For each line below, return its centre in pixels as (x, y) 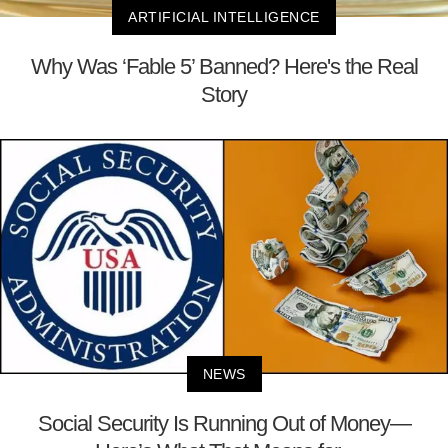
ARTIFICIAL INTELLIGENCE (224, 16)
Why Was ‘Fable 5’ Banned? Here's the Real (224, 66)
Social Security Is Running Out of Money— (224, 423)
